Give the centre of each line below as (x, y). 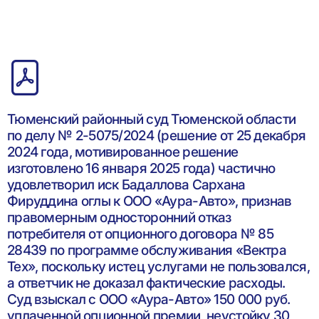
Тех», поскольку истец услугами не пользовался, (158, 267)
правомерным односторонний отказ (119, 218)
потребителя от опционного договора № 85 (140, 234)
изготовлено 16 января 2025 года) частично (141, 168)
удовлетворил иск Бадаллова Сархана (126, 185)
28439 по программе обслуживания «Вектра (147, 250)
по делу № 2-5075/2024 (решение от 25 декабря (157, 136)
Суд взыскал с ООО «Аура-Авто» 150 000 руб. (149, 299)
